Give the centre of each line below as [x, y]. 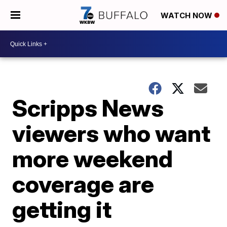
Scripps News [88, 108]
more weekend [93, 159]
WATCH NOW [187, 16]
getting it [62, 209]
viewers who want [111, 133]
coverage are [83, 184]
